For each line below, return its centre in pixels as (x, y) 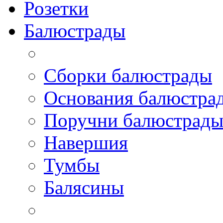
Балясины (84, 187)
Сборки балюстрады (128, 75)
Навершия (86, 142)
